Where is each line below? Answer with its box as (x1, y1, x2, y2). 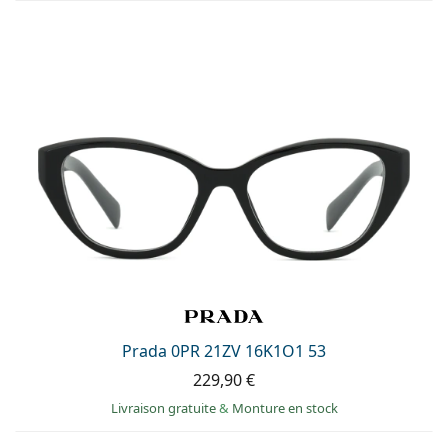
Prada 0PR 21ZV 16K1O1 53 (122, 339, 326, 362)
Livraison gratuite (110, 398, 219, 417)
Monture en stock (231, 398, 338, 417)
